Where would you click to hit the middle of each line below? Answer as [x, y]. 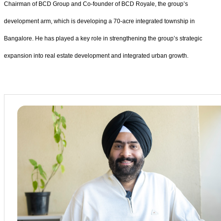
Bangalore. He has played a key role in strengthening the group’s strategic [103, 39]
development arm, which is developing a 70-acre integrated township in [99, 21]
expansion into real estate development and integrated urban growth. [96, 56]
